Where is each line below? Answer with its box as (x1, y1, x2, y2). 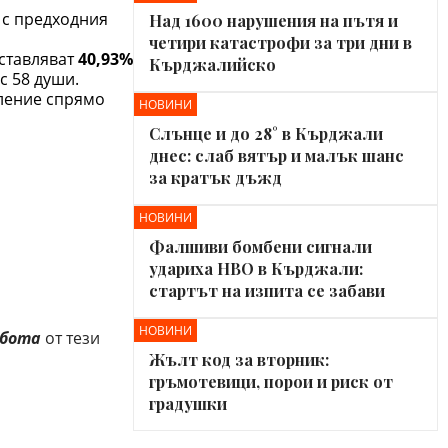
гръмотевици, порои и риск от (149, 371, 393, 392)
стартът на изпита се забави (149, 280, 385, 301)
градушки (149, 393, 227, 414)
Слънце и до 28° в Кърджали (149, 123, 383, 144)
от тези (41, 327, 100, 350)
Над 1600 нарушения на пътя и (149, 10, 398, 31)
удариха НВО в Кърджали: (149, 258, 363, 279)
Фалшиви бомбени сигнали (149, 236, 372, 257)
